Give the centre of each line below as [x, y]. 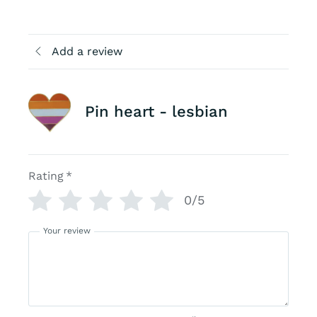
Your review [67, 230]
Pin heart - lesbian [156, 111]
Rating [46, 175]
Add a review [87, 51]
